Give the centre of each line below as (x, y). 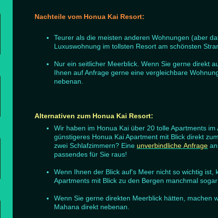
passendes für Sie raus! (91, 154)
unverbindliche (160, 145)
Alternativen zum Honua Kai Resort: (94, 116)
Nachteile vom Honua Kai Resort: (90, 16)
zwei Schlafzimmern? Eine (96, 145)
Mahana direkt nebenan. (92, 207)
